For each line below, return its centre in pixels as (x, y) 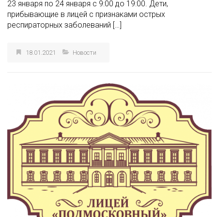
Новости (85, 59)
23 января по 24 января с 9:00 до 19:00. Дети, (88, 10)
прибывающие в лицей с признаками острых (86, 20)
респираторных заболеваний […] (64, 31)
